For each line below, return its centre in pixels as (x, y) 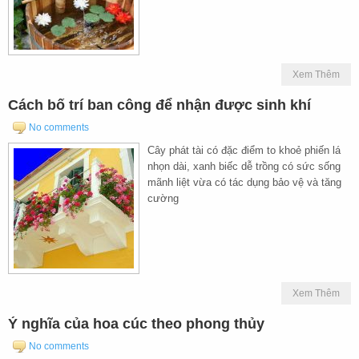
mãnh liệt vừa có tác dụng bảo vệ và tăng (244, 182)
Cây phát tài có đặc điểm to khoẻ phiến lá (244, 150)
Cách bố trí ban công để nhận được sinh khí (159, 105)
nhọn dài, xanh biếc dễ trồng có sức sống (244, 166)
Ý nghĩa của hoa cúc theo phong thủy (136, 323)
